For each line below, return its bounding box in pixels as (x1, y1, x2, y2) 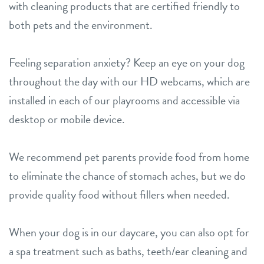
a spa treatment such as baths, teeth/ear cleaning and (9, 242, 247, 260)
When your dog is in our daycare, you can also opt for (9, 223, 249, 242)
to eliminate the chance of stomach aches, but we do (9, 167, 246, 185)
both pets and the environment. (9, 16, 153, 34)
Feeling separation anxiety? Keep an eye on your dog (9, 54, 245, 72)
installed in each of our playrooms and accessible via (9, 91, 240, 110)
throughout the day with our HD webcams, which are (9, 72, 250, 91)
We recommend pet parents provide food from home (9, 148, 249, 166)
